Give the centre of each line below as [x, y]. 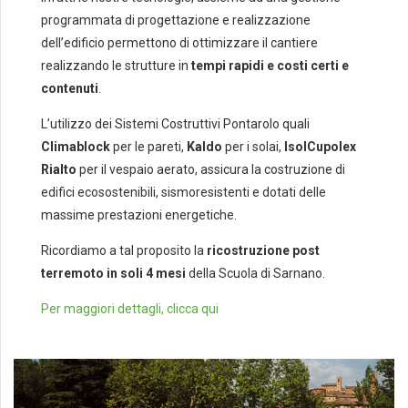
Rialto [59, 169]
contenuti [70, 88]
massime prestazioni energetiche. [139, 214]
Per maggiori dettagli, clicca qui [130, 308]
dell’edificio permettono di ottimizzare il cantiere [179, 42]
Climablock [76, 146]
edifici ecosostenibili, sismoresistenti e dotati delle [184, 192]
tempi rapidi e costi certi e [270, 65]
